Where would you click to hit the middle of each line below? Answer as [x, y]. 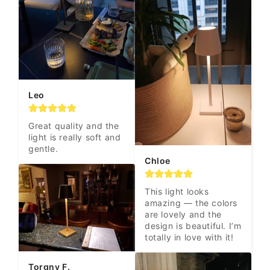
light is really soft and [75, 137]
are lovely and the [183, 214]
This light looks [177, 191]
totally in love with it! [189, 237]
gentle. [43, 149]
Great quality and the [74, 126]
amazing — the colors [191, 202]
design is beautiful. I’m [193, 225]
